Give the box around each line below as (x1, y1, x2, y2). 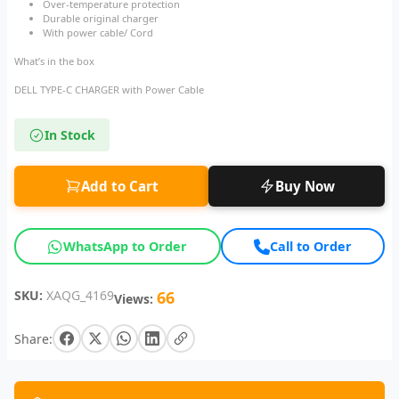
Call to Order (269, 238, 352, 256)
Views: (114, 290, 153, 308)
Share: (14, 330, 53, 347)
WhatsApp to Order (63, 238, 188, 256)
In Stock (45, 126, 95, 144)
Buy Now (274, 177, 335, 196)
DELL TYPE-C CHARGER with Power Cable (14, 83, 204, 97)
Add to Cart (80, 177, 159, 196)
